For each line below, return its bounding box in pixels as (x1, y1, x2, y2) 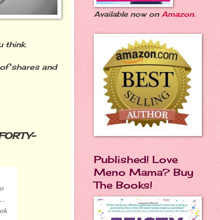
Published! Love (94, 153, 178, 165)
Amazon (162, 10, 194, 19)
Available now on (94, 10, 162, 19)
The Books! (94, 179, 152, 191)
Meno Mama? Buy (94, 166, 193, 178)
